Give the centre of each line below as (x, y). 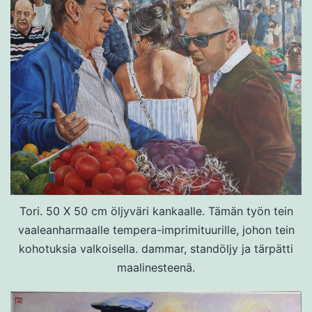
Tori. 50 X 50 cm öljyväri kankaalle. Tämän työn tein (156, 211)
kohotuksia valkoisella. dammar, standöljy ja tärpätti (156, 248)
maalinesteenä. (156, 267)
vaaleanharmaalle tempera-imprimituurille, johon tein (156, 229)
